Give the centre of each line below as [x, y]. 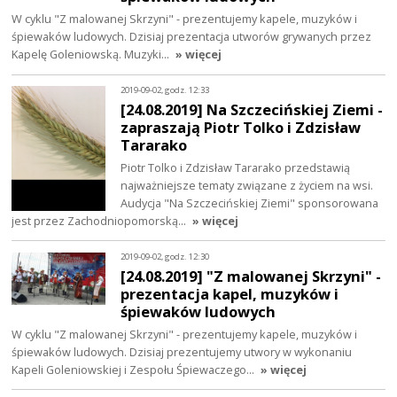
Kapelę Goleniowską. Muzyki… [92, 54]
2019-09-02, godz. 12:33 [165, 90]
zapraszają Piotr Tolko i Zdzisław [241, 127]
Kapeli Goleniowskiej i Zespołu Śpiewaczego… [135, 369]
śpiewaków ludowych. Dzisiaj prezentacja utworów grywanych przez [192, 36]
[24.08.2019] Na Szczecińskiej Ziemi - [252, 109]
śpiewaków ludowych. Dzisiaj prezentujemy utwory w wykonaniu [182, 351]
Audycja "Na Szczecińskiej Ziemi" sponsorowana [250, 202]
